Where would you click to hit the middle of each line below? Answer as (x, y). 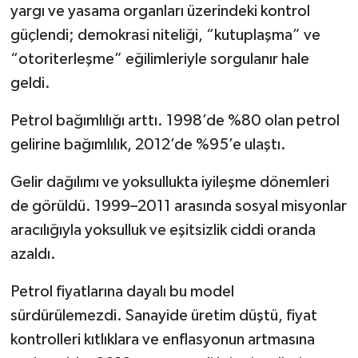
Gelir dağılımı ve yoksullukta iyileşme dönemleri (169, 182)
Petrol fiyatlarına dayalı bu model (122, 291)
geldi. (30, 83)
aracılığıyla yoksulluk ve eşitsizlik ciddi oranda (163, 230)
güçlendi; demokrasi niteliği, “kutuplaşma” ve (165, 35)
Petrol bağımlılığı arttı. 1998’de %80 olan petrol (175, 120)
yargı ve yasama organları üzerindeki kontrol (160, 11)
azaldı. (33, 254)
